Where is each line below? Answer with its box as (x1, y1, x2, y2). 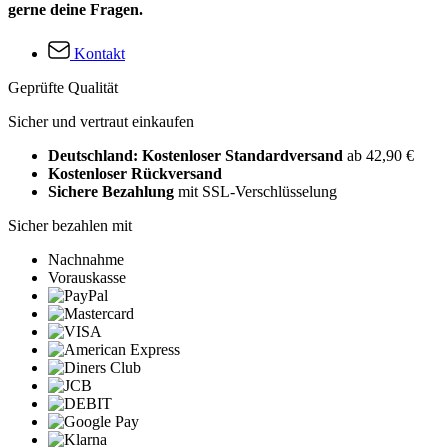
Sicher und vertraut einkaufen (8, 112, 194, 130)
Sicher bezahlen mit (8, 216, 132, 234)
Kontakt (74, 44, 125, 62)
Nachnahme (48, 250, 124, 268)
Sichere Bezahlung (48, 182, 174, 200)
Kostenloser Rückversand (48, 164, 222, 182)
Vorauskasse (48, 268, 126, 286)
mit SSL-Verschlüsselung (174, 182, 337, 200)
